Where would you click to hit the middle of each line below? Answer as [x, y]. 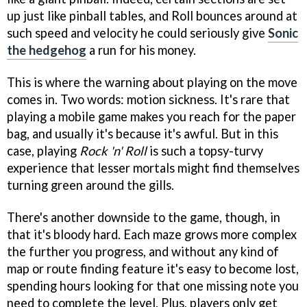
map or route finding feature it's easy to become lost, [153, 268]
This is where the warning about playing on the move [152, 82]
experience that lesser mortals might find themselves [153, 168]
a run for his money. [141, 50]
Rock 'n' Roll [113, 151]
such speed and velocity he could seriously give [137, 33]
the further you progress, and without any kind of [143, 251]
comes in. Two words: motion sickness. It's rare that [148, 99]
